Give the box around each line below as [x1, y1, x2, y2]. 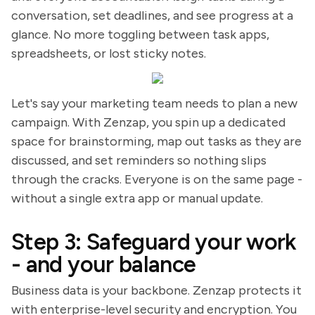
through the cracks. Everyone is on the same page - [11, 172, 302, 187]
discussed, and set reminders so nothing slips [11, 153, 266, 168]
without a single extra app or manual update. [11, 191, 263, 206]
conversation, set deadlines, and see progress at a [11, 8, 293, 23]
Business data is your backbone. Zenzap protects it [11, 283, 302, 298]
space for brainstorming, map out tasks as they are [11, 134, 302, 149]
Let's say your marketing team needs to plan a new [11, 96, 297, 111]
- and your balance [11, 251, 196, 278]
